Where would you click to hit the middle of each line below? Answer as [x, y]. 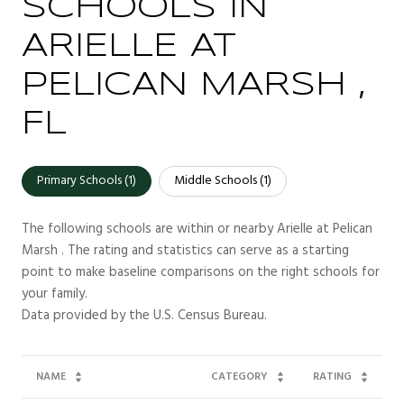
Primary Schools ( [83, 181]
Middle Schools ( [219, 181]
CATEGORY [239, 377]
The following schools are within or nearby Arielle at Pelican [197, 230]
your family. [55, 294]
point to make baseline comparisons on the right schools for [201, 273]
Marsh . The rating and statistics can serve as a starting [185, 251]
